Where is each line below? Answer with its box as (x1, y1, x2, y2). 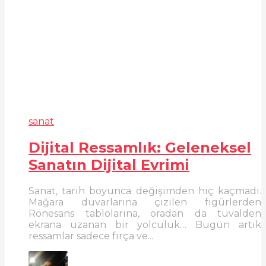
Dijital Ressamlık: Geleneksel (28, 138, 251, 156)
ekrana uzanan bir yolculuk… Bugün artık (28, 218, 261, 230)
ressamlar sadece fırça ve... (28, 230, 153, 242)
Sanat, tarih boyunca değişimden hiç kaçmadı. (28, 185, 261, 197)
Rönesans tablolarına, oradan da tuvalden (28, 207, 261, 219)
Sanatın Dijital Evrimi (28, 156, 189, 173)
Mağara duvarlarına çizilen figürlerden (28, 196, 261, 208)
